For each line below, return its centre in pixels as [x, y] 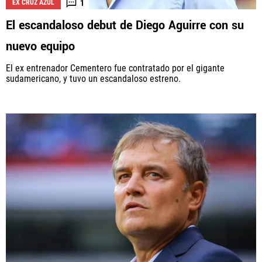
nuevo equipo [40, 47]
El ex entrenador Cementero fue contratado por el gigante [115, 68]
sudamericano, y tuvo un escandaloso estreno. [93, 79]
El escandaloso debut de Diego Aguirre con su [125, 26]
